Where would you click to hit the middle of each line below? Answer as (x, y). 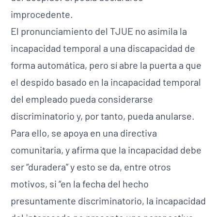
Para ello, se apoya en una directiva (84, 133)
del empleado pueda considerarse (82, 99)
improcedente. (42, 14)
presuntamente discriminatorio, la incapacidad (108, 201)
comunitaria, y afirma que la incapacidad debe (106, 150)
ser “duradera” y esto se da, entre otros (91, 167)
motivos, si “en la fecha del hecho (80, 184)
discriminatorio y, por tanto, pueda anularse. (103, 116)
